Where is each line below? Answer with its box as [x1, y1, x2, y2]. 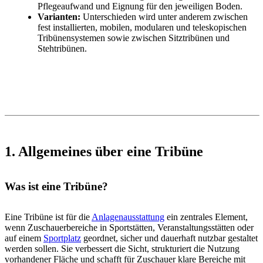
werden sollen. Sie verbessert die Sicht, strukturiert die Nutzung [5, 243, 240, 254]
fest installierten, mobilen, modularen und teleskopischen [38, 22, 247, 32]
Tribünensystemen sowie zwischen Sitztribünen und [38, 32, 230, 43]
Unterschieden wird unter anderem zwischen [80, 11, 248, 22]
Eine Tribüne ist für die [5, 211, 92, 222]
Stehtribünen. [38, 43, 87, 53]
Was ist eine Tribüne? [5, 180, 108, 193]
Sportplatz [43, 232, 81, 243]
